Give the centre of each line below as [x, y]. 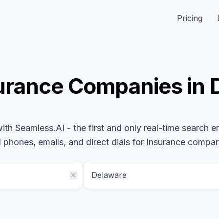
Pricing [190, 18]
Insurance [167, 142]
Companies [125, 86]
